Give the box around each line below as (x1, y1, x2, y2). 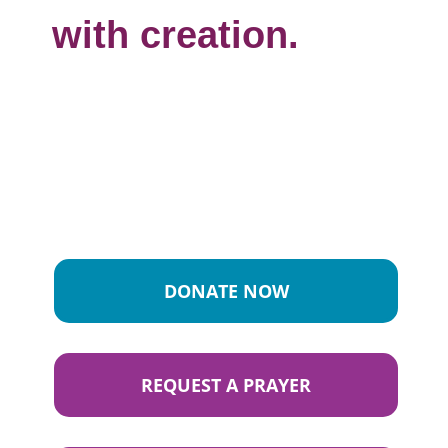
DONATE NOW (163, 279, 289, 303)
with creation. (52, 14, 300, 56)
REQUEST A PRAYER (141, 373, 311, 397)
